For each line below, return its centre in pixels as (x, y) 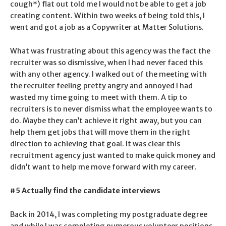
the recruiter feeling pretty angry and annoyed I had (101, 86)
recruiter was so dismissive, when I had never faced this (106, 62)
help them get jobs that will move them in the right (100, 132)
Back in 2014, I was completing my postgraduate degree (109, 214)
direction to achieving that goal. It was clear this (95, 144)
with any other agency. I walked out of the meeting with (108, 74)
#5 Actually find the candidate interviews (85, 190)
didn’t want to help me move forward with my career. (103, 167)
